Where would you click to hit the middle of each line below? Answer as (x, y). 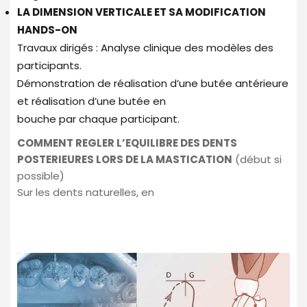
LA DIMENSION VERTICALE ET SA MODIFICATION (142, 12)
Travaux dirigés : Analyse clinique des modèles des (145, 47)
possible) (41, 175)
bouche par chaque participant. (98, 119)
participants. (49, 65)
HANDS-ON (47, 29)
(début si (257, 159)
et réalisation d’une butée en (91, 101)
